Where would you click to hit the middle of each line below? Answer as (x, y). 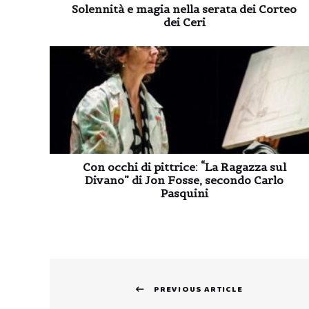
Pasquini (184, 193)
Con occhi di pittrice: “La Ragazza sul (184, 167)
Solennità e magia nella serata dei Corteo (184, 9)
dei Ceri (184, 22)
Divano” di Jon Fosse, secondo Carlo (184, 180)
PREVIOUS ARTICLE (198, 289)
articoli (79, 295)
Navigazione (100, 270)
